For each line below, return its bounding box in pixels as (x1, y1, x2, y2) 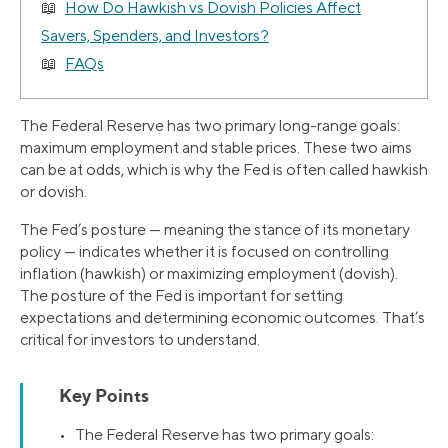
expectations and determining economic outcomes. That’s (20, 308, 425, 328)
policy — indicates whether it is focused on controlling (20, 242, 389, 262)
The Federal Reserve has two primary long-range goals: (20, 116, 400, 136)
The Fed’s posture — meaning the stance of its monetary (20, 220, 410, 240)
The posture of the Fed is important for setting (20, 286, 343, 306)
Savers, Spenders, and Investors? (41, 26, 269, 46)
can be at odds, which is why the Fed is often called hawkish (20, 160, 428, 180)
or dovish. (20, 182, 87, 202)
